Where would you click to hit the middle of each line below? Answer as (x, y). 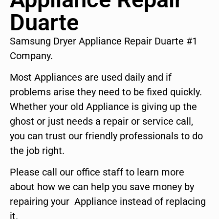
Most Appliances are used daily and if (91, 77)
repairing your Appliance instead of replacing (108, 202)
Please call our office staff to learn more (97, 172)
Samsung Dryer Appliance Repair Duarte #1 (104, 41)
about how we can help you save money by (102, 187)
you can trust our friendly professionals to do (106, 136)
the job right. (37, 151)
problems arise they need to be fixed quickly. (106, 92)
